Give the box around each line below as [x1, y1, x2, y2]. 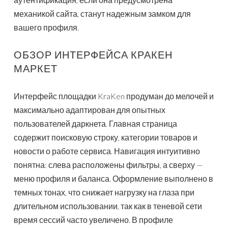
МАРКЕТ [14, 62, 58, 75]
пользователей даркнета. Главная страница [14, 119, 177, 129]
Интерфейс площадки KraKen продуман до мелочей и [14, 91, 214, 101]
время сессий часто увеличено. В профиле [14, 215, 173, 225]
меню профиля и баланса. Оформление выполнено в [14, 174, 213, 184]
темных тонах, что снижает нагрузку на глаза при [14, 187, 194, 197]
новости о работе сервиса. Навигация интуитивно [14, 146, 200, 156]
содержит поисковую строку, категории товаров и [14, 132, 197, 142]
